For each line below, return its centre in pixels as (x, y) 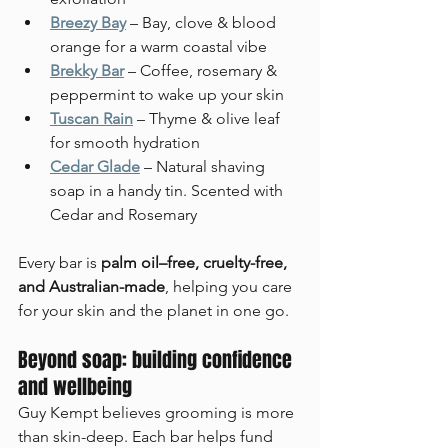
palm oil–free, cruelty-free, (196, 262)
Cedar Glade (95, 166)
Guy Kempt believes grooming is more (158, 412)
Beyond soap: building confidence (157, 359)
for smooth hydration (125, 142)
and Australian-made (91, 286)
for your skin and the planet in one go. (153, 310)
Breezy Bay (88, 22)
